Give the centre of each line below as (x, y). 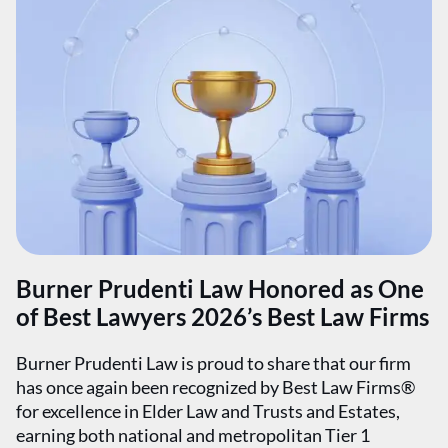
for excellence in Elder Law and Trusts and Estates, (208, 411)
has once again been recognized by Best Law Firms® (215, 387)
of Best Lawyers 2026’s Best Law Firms (222, 316)
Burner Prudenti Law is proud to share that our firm (213, 363)
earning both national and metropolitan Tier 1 (193, 435)
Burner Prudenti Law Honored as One (220, 288)
